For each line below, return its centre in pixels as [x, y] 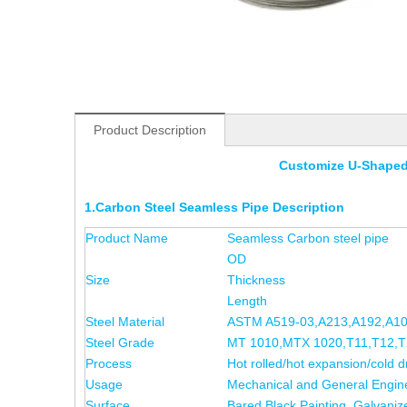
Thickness [256, 280]
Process [109, 363]
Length [247, 301]
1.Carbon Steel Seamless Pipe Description [214, 207]
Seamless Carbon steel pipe [308, 238]
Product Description [150, 130]
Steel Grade [120, 342]
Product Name [127, 238]
